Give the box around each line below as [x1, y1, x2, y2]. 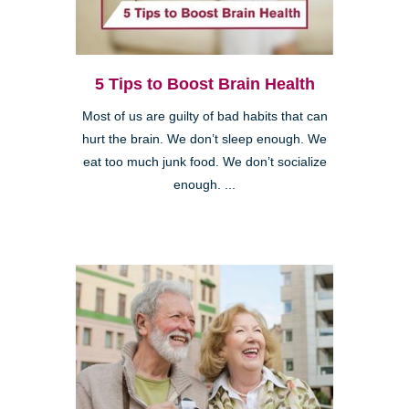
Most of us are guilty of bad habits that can [81, 110, 328, 124]
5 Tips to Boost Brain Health [94, 75, 315, 94]
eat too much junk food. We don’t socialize [82, 155, 327, 170]
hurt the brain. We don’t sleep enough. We [82, 132, 327, 147]
